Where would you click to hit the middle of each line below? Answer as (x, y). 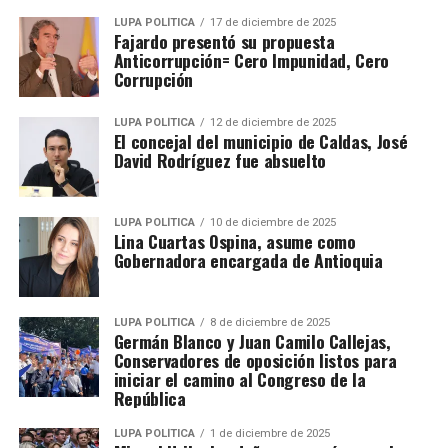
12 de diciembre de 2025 (272, 122)
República (149, 398)
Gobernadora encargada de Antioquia (248, 260)
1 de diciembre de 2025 (269, 433)
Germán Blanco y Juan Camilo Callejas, (252, 341)
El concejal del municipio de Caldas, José (260, 141)
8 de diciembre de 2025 (269, 322)
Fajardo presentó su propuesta (224, 41)
